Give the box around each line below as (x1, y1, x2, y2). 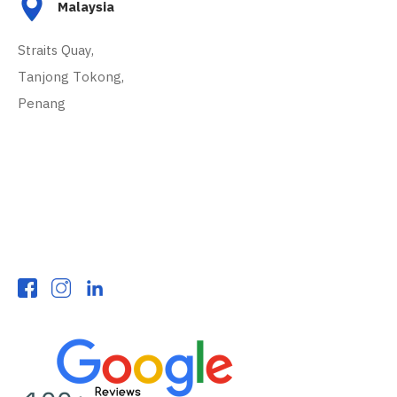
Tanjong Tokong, (18, 68, 124, 86)
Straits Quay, (18, 42, 94, 59)
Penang (18, 95, 66, 113)
